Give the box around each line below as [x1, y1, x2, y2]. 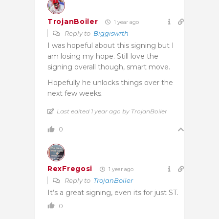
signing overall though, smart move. [47, 62, 170, 71]
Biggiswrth [93, 29, 129, 37]
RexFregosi [47, 164, 92, 174]
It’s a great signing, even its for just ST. [47, 188, 178, 197]
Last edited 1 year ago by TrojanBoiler [57, 107, 167, 115]
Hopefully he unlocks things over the [47, 78, 173, 87]
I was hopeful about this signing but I [47, 41, 174, 50]
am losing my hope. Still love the [47, 51, 158, 61]
